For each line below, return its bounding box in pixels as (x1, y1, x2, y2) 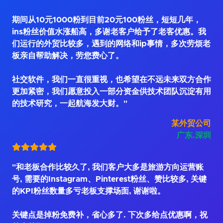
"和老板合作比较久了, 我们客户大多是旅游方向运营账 (12, 163, 204, 171)
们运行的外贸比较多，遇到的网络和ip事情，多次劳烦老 (12, 40, 211, 48)
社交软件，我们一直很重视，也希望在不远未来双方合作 (12, 76, 211, 84)
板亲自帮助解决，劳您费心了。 (12, 52, 123, 60)
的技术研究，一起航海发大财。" (12, 100, 127, 108)
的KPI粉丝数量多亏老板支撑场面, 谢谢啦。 (12, 187, 165, 195)
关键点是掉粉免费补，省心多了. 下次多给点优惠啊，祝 (12, 211, 208, 219)
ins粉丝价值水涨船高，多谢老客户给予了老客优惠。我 (12, 28, 206, 36)
